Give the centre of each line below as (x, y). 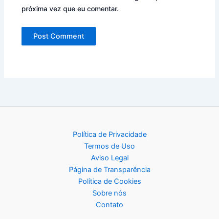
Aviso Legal (109, 158)
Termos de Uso (109, 146)
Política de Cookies (109, 182)
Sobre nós (109, 193)
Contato (109, 205)
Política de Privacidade (109, 135)
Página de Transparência (109, 170)
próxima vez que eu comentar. (70, 8)
